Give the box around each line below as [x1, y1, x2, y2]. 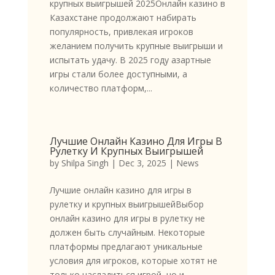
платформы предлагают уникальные [49, 241, 203, 253]
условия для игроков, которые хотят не [49, 255, 217, 267]
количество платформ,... [49, 82, 152, 95]
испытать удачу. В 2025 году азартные [49, 54, 211, 66]
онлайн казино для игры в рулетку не [49, 212, 205, 225]
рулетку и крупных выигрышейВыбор [49, 198, 204, 211]
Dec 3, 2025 [118, 157, 166, 169]
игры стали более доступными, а [49, 68, 187, 80]
